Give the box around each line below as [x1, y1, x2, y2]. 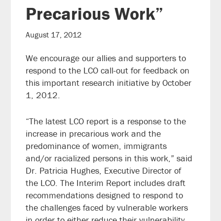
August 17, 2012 [26, 30, 82, 40]
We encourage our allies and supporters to [26, 52, 186, 64]
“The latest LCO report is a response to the [26, 115, 186, 127]
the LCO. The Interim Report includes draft [26, 177, 186, 189]
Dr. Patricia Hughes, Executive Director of [26, 165, 182, 177]
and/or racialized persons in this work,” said [26, 152, 193, 164]
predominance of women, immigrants [26, 140, 167, 152]
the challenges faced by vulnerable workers [26, 202, 188, 214]
